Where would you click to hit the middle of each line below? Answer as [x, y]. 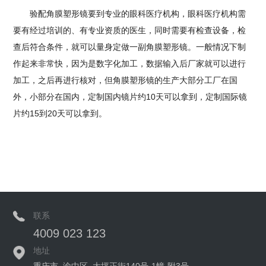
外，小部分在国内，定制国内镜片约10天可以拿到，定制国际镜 [130, 97]
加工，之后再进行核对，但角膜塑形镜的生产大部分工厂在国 [126, 80]
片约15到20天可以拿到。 [60, 114]
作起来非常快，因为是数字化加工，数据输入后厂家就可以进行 [130, 64]
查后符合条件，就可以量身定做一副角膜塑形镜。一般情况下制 [130, 47]
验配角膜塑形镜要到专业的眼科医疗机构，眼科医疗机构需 [130, 14]
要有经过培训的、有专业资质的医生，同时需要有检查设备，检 [130, 31]
